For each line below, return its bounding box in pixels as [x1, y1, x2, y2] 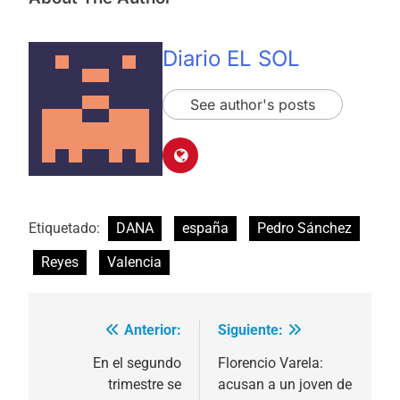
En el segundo [93, 354, 181, 372]
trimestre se [108, 376, 181, 394]
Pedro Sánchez [257, 220, 352, 237]
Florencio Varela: [218, 354, 323, 372]
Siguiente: [218, 321, 283, 339]
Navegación [46, 322, 160, 348]
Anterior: [124, 321, 181, 339]
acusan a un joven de [218, 376, 352, 394]
